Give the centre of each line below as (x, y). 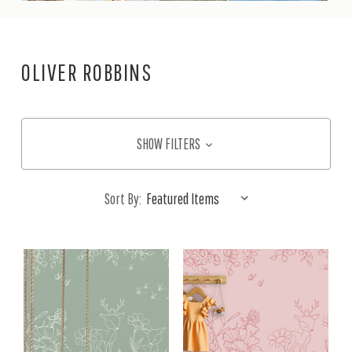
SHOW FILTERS (170, 143)
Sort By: (123, 198)
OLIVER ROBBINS (86, 71)
